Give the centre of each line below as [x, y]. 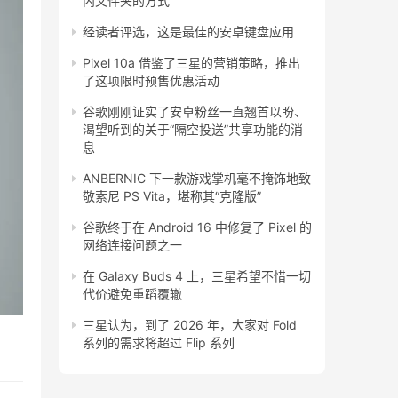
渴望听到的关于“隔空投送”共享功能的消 [193, 130]
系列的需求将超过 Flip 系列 [159, 343]
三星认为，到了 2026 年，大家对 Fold [190, 325]
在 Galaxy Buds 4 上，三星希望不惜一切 [197, 276]
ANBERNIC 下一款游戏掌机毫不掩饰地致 [197, 179]
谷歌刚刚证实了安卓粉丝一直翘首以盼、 [195, 112]
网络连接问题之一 [132, 245]
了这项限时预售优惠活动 [151, 81]
